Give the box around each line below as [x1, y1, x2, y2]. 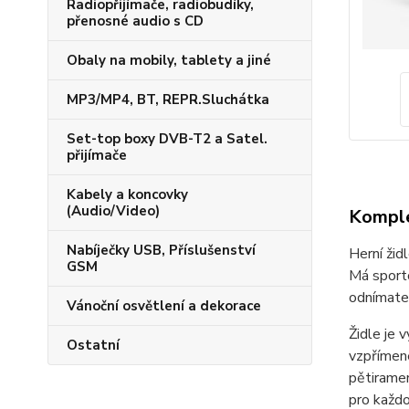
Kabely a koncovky [67, 185, 188, 204]
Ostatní [67, 336, 120, 354]
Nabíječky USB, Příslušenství [67, 241, 256, 259]
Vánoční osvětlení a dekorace [67, 297, 261, 315]
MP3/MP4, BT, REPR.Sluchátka [67, 90, 269, 109]
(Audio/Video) [67, 202, 160, 220]
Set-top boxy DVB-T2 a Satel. [67, 130, 267, 148]
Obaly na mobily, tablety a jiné [67, 51, 271, 69]
